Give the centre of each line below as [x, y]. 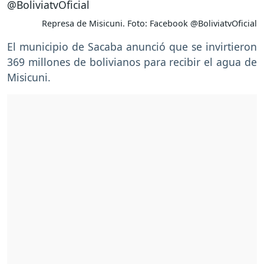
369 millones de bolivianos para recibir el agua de [132, 62]
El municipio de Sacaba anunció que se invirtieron [132, 47]
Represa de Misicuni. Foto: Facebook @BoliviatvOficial [149, 24]
